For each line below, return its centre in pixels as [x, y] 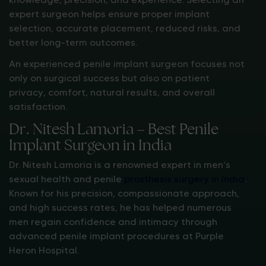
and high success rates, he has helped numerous [120, 208]
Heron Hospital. [44, 250]
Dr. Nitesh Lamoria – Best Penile [114, 129]
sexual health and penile [66, 179]
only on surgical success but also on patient [109, 78]
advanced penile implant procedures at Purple [116, 236]
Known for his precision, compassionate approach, [124, 193]
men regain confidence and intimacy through [113, 222]
